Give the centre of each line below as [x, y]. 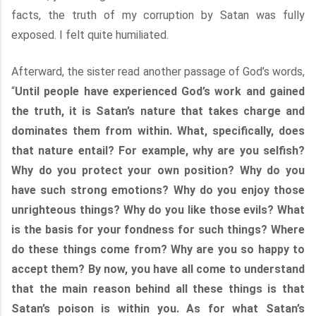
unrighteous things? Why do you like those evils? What [158, 210]
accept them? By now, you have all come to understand [158, 269]
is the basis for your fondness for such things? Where [158, 230]
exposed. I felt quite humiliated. [90, 35]
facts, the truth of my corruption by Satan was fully [158, 15]
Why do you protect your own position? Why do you [158, 170]
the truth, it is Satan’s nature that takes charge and [158, 111]
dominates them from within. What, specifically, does [158, 131]
